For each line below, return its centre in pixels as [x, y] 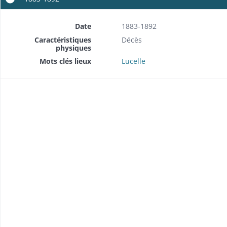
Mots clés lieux [65, 61]
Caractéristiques [63, 40]
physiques [73, 48]
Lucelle [133, 61]
